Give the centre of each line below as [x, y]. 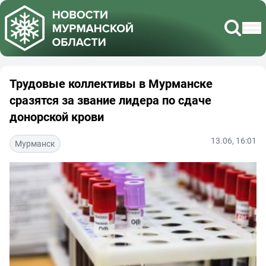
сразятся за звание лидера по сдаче [110, 100]
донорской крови [57, 116]
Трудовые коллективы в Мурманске [111, 83]
